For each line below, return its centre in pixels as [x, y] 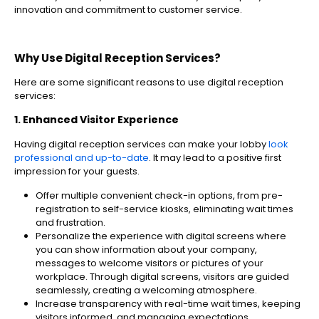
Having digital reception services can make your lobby [141, 145]
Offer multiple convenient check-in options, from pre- [159, 196]
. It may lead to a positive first [215, 158]
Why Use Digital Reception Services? [117, 58]
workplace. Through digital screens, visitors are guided [162, 277]
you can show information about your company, [146, 250]
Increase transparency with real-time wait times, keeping [168, 304]
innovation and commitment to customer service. [129, 10]
